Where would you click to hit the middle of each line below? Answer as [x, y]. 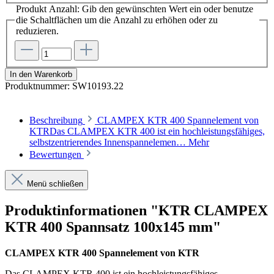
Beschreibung [56, 120]
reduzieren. [37, 31]
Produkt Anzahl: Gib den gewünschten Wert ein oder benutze [135, 9]
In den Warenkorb [41, 74]
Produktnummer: [39, 86]
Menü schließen [55, 184]
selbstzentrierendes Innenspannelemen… [109, 142]
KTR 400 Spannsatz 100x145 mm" [113, 227]
